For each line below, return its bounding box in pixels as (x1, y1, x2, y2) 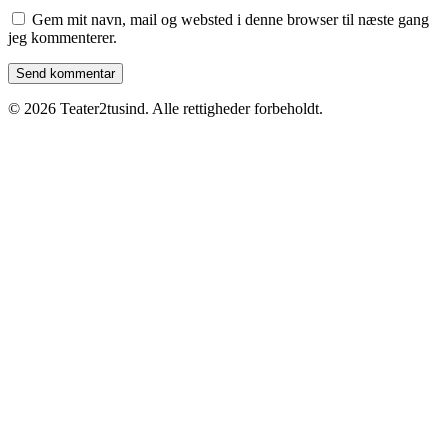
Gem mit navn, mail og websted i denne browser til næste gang (32, 11, 429, 29)
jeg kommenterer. (8, 29, 117, 47)
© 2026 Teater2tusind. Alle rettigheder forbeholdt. (8, 100, 323, 118)
